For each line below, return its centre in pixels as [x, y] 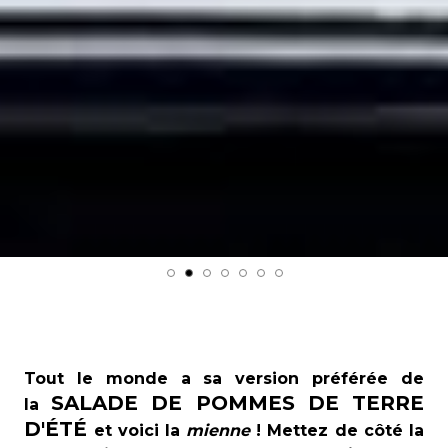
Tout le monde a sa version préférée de [224, 378]
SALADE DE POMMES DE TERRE [237, 403]
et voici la [140, 430]
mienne [218, 430]
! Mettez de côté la [337, 430]
